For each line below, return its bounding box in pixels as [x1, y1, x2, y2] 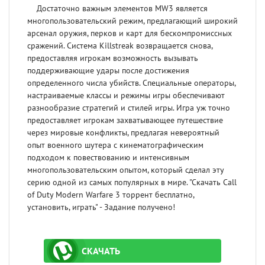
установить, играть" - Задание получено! [27, 202, 175, 213]
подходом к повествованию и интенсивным [27, 153, 189, 163]
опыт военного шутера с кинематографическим [27, 140, 203, 151]
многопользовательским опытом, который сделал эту [27, 165, 224, 176]
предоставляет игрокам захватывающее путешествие [27, 115, 223, 126]
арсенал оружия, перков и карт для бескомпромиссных [27, 28, 232, 39]
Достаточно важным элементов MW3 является [27, 4, 208, 14]
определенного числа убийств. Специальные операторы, [27, 78, 235, 89]
